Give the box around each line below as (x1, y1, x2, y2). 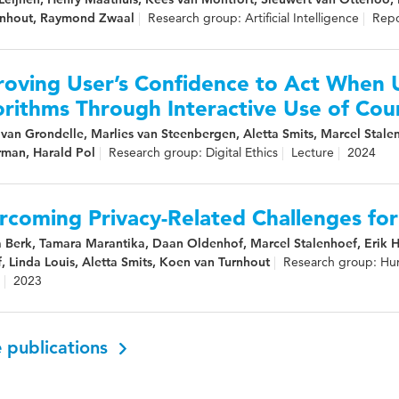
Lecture (291, 144, 334, 160)
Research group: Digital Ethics (109, 144, 278, 160)
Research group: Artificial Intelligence (148, 10, 359, 26)
